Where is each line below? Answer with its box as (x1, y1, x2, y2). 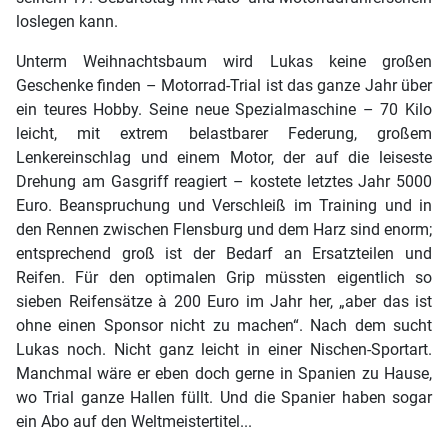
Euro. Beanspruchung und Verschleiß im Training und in (16, 196, 432, 216)
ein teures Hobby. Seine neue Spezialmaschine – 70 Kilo (16, 100, 432, 120)
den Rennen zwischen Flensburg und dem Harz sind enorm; (16, 220, 432, 240)
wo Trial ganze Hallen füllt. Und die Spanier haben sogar (16, 388, 432, 408)
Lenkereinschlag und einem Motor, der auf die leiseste (16, 148, 432, 168)
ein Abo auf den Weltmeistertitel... (16, 412, 252, 432)
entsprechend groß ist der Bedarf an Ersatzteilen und (16, 244, 432, 264)
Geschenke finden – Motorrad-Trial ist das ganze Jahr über (16, 76, 432, 96)
